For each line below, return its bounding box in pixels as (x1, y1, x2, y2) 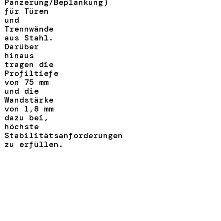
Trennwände (4, 23, 54, 34)
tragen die (4, 59, 54, 70)
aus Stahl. (4, 32, 54, 43)
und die (4, 85, 39, 96)
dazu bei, (4, 112, 49, 123)
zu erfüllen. (4, 139, 64, 149)
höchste (4, 121, 39, 132)
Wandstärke (4, 94, 54, 105)
